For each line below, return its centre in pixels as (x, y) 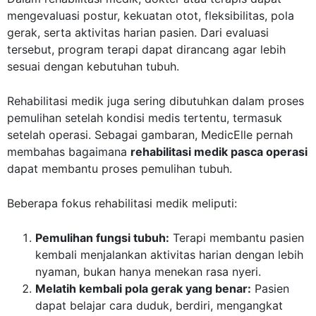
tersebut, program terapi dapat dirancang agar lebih (146, 50)
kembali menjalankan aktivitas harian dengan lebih (169, 255)
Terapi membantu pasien (237, 238)
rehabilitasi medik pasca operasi (219, 152)
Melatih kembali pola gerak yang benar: (143, 289)
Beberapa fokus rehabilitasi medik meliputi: (122, 203)
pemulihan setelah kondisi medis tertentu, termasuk (145, 118)
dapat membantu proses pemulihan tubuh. (120, 169)
